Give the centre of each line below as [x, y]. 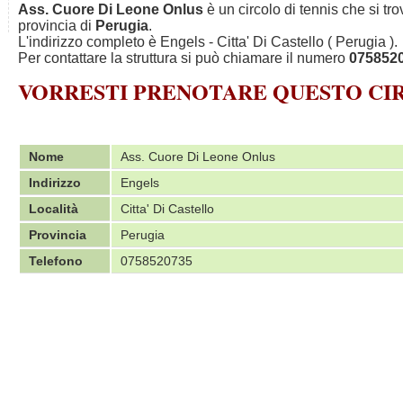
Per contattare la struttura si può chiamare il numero [184, 58]
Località [54, 209]
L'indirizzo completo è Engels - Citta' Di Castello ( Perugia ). [208, 42]
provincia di [57, 26]
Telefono [56, 261]
